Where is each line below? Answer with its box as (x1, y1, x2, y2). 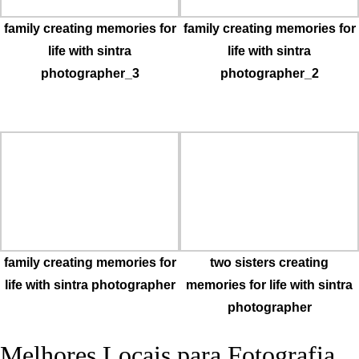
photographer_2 (220, 66, 319, 80)
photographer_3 (40, 66, 139, 80)
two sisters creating (210, 256, 329, 270)
